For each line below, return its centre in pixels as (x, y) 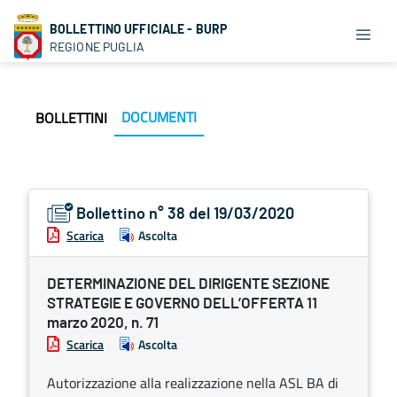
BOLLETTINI (71, 118)
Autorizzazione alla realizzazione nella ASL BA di (193, 383)
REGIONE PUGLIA (97, 47)
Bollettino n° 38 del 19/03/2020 (185, 214)
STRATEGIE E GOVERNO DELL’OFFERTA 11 (182, 304)
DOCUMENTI (159, 117)
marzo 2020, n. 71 (103, 323)
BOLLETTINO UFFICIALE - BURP (139, 29)
